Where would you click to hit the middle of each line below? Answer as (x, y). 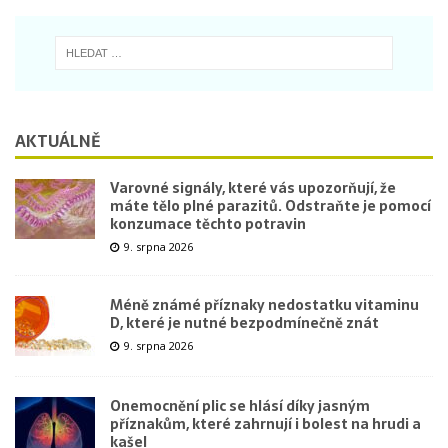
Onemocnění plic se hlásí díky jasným (240, 406)
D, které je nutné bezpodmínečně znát (244, 323)
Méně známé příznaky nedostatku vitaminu (264, 305)
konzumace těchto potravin (208, 224)
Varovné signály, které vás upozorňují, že (253, 188)
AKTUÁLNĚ (57, 141)
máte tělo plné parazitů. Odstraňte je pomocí (270, 206)
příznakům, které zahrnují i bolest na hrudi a (265, 424)
